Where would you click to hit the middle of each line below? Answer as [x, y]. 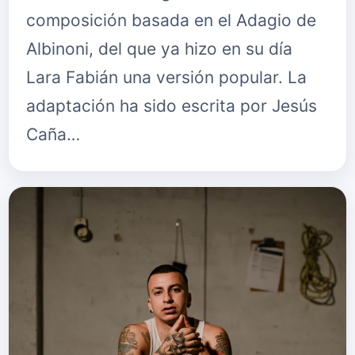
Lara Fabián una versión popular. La [166, 77]
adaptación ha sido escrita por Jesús [172, 106]
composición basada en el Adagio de [171, 20]
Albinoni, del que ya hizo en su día [159, 49]
